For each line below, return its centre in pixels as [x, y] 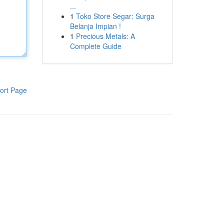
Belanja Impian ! [95, 26]
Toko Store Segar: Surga [115, 16]
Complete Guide [95, 46]
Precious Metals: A [105, 36]
